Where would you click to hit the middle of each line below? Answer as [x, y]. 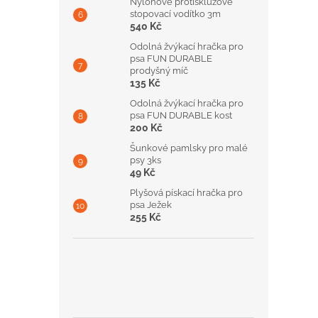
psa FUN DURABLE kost [181, 115]
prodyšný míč [159, 71]
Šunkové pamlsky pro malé [189, 148]
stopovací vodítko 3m [175, 14]
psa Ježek [151, 205]
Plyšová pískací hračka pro [186, 193]
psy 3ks [146, 160]
